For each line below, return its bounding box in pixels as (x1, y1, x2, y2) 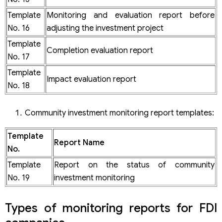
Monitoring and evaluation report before (47, 10, 215, 20)
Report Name (54, 137, 105, 148)
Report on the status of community (54, 160, 215, 170)
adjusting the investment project (47, 23, 164, 33)
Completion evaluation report (47, 45, 153, 55)
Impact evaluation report (47, 74, 136, 84)
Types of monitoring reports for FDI (5, 200, 217, 216)
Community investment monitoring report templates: (25, 108, 214, 118)
